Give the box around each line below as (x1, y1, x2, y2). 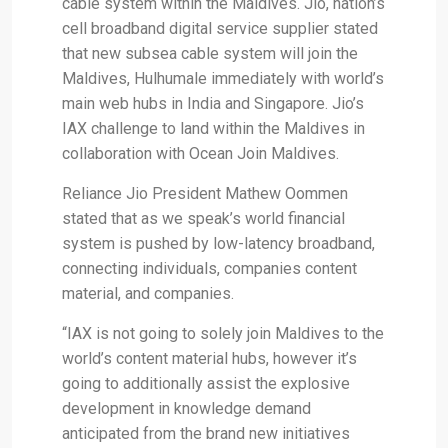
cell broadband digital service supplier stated (62, 18, 378, 38)
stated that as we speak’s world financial (62, 208, 345, 228)
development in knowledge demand (62, 398, 311, 418)
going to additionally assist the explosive (62, 373, 350, 393)
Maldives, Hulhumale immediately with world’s (62, 68, 384, 88)
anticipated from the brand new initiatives (62, 423, 350, 443)
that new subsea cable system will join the (62, 43, 358, 63)
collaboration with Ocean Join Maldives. (62, 143, 339, 163)
